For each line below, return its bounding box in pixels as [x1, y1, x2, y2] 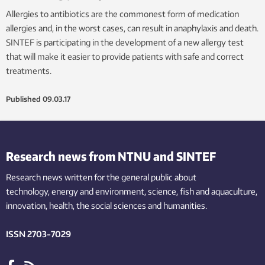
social [91, 200, 112, 211]
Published [6, 94, 41, 104]
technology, [6, 186, 50, 196]
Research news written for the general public [6, 172, 173, 182]
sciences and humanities [114, 200, 205, 211]
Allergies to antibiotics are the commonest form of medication [6, 8, 239, 19]
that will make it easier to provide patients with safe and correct [6, 51, 244, 62]
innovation [6, 200, 46, 211]
